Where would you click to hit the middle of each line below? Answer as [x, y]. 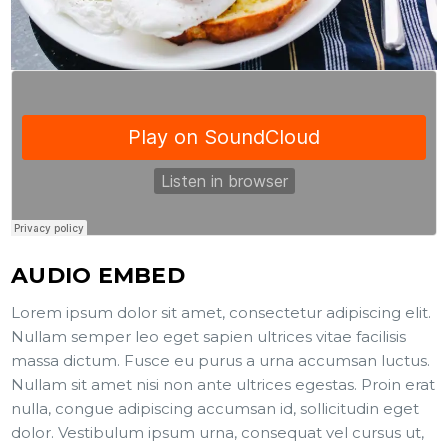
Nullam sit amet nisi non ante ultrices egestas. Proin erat [223, 384]
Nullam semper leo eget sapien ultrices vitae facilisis [209, 336]
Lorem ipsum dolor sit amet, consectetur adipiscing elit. [221, 312]
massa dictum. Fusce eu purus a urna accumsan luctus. [221, 360]
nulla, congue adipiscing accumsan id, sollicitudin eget [215, 408]
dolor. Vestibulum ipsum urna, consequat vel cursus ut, [218, 432]
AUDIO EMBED [98, 275]
